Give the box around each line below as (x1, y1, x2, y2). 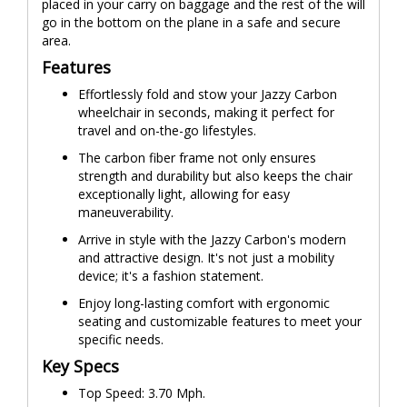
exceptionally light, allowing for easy (78, 185, 290, 203)
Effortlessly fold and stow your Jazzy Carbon (78, 85, 337, 103)
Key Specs (42, 355, 119, 377)
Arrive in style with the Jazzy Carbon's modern (78, 231, 346, 248)
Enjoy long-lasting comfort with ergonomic (78, 294, 330, 312)
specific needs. (78, 331, 164, 348)
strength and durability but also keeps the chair (78, 167, 352, 184)
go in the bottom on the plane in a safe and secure (42, 14, 341, 31)
